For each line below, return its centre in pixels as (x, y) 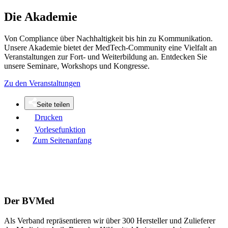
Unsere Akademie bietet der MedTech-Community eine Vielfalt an (110, 48)
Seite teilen (53, 105)
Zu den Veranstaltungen (42, 83)
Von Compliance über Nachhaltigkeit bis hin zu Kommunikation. (108, 39)
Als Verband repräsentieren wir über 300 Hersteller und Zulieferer (110, 220)
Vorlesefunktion (60, 130)
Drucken (49, 118)
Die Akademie (41, 17)
